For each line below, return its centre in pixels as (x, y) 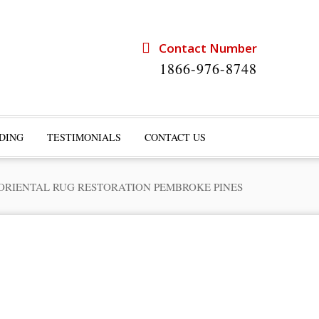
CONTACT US (175, 137)
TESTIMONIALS (84, 137)
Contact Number (204, 48)
